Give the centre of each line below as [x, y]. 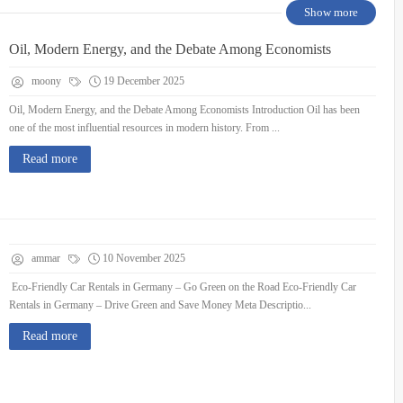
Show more [331, 12]
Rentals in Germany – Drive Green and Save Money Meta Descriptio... [160, 305]
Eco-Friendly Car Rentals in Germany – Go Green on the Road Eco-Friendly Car [183, 287]
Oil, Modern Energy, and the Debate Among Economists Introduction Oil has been [184, 110]
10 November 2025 [144, 258]
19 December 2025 [144, 81]
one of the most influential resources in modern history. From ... [144, 128]
